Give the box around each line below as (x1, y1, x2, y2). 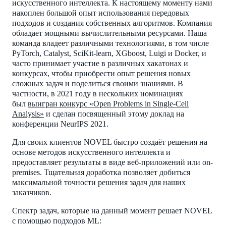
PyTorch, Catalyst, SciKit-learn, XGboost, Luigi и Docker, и (12, 49, 206, 58)
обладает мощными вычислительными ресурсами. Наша (12, 29, 207, 37)
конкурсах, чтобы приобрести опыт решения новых (12, 69, 191, 78)
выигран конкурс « (28, 99, 93, 108)
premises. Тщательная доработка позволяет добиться (12, 168, 190, 177)
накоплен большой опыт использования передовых (12, 9, 189, 17)
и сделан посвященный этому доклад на (44, 109, 184, 118)
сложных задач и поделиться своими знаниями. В (12, 79, 183, 88)
